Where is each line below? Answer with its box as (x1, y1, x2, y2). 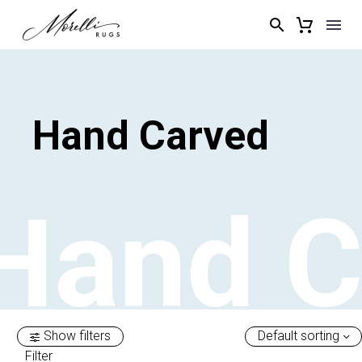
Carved (139, 112, 269, 159)
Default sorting (258, 328, 339, 343)
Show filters (44, 328, 112, 343)
